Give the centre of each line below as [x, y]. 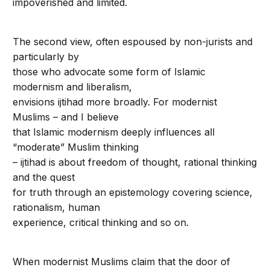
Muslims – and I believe [66, 117]
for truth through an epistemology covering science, [133, 192]
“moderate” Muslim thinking [76, 147]
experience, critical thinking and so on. [101, 222]
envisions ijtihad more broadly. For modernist [115, 102]
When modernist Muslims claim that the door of [122, 262]
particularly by [46, 57]
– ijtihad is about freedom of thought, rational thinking [135, 162]
